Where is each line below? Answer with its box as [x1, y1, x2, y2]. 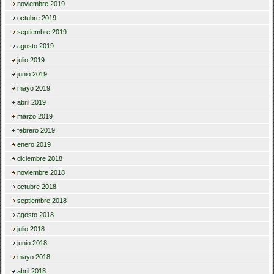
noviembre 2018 [17, 169, 65, 177]
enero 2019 [17, 141, 51, 149]
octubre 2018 [17, 183, 57, 191]
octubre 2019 [17, 14, 57, 22]
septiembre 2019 [17, 28, 67, 36]
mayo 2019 [17, 84, 51, 92]
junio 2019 [17, 70, 48, 78]
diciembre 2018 [17, 155, 63, 163]
